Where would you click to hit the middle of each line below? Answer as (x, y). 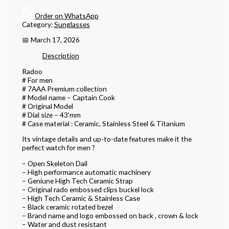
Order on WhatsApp (66, 15)
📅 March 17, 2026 (51, 40)
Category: (38, 24)
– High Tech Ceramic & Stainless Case (81, 198)
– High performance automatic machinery (86, 172)
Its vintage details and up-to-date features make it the (107, 139)
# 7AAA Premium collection (64, 88)
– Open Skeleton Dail (54, 163)
